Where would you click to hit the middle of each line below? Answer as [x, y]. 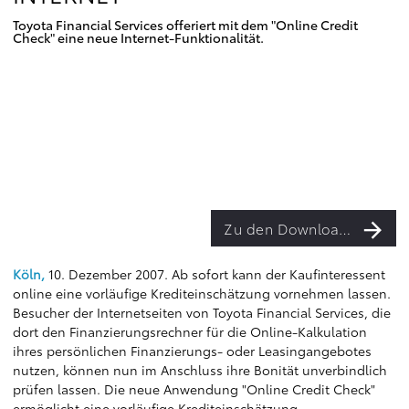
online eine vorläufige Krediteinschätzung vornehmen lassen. [202, 293]
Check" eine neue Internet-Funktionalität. [138, 37]
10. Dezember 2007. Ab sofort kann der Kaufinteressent [215, 274]
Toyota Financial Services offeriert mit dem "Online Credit [185, 25]
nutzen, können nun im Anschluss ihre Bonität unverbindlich [200, 370]
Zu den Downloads [345, 228]
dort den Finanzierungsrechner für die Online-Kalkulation [190, 331]
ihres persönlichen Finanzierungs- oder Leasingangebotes [192, 351]
